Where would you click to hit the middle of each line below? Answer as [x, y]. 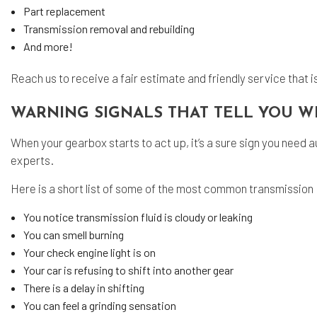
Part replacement [65, 11]
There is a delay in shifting [85, 287]
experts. [33, 160]
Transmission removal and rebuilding [109, 28]
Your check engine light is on [89, 252]
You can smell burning [74, 234]
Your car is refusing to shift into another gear [128, 270]
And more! [48, 46]
